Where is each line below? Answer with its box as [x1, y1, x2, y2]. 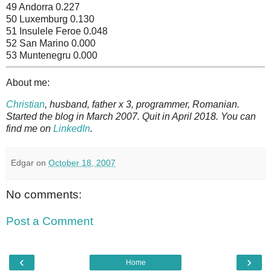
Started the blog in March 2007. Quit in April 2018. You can [6, 111, 256, 122]
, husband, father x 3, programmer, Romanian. [45, 99, 240, 110]
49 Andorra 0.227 [6, 1, 80, 12]
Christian [6, 99, 45, 110]
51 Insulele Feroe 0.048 [6, 25, 108, 36]
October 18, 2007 [48, 158, 116, 168]
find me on [6, 123, 53, 134]
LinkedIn [53, 123, 90, 134]
